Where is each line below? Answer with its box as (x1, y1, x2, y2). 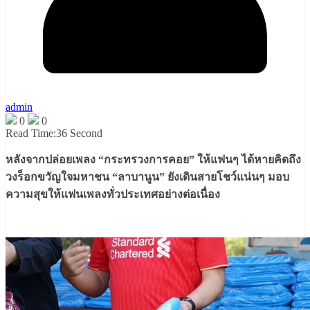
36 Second (56, 127, 102, 140)
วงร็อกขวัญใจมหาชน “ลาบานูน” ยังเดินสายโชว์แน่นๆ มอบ (6, 171, 289, 183)
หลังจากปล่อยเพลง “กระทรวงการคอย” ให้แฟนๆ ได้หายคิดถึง (6, 154, 301, 166)
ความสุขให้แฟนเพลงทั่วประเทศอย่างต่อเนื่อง (6, 188, 220, 201)
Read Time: (6, 127, 56, 140)
